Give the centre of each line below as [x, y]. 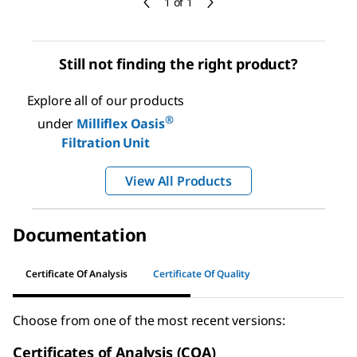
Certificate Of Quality [202, 274]
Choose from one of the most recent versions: [149, 320]
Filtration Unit [106, 142]
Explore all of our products [106, 100]
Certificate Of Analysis [76, 274]
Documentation [80, 234]
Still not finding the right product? [178, 63]
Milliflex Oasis [121, 123]
